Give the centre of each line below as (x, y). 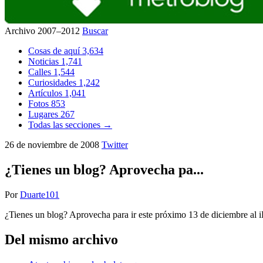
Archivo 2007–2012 (43, 31)
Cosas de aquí (55, 51)
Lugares (44, 114)
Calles (41, 72)
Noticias (45, 61)
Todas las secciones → (70, 125)
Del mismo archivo (61, 239)
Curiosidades (53, 82)
